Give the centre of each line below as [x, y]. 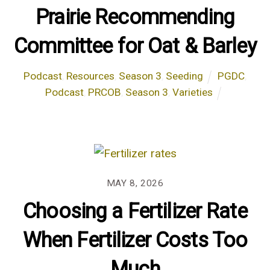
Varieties [192, 93]
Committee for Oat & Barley [135, 46]
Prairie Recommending [135, 17]
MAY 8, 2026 [135, 184]
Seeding [184, 76]
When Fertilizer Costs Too [135, 240]
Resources [90, 76]
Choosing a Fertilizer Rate [135, 211]
